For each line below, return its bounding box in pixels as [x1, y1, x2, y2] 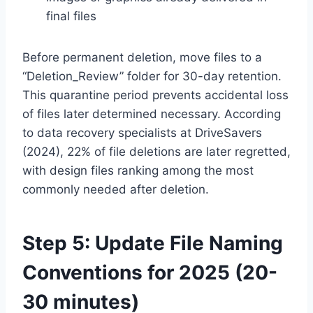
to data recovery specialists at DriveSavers [22, 125, 262, 140]
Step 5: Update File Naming [22, 231, 283, 255]
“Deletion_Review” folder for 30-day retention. [22, 68, 282, 83]
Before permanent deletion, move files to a [22, 50, 262, 64]
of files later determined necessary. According [22, 106, 281, 121]
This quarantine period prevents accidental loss [22, 87, 289, 102]
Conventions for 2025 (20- [22, 260, 277, 284]
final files [46, 8, 96, 23]
